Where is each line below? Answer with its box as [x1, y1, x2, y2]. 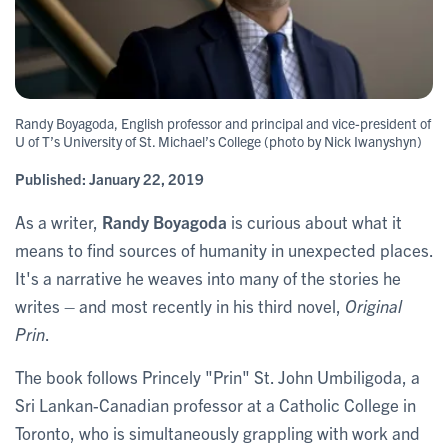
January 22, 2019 [89, 168, 204, 188]
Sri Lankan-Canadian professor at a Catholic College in [15, 393, 416, 415]
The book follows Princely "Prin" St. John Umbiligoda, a [15, 365, 420, 387]
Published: [15, 168, 89, 188]
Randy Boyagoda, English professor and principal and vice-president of [15, 113, 431, 132]
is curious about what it [227, 210, 402, 232]
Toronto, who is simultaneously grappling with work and [15, 421, 420, 443]
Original [345, 294, 402, 316]
